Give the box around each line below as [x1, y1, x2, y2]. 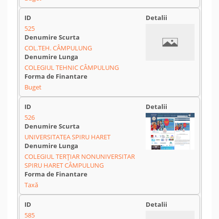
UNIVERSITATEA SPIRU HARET [24, 132, 110, 141]
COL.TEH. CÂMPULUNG [24, 44, 92, 52]
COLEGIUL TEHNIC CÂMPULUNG [24, 63, 119, 72]
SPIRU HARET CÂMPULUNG [24, 161, 104, 170]
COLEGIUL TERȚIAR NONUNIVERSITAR [24, 152, 135, 161]
